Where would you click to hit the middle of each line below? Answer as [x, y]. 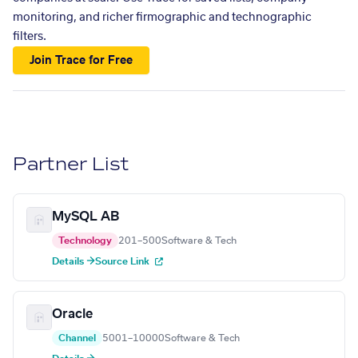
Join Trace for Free [82, 60]
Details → [74, 262]
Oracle [72, 314]
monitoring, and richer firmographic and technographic [162, 18]
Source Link [123, 262]
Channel [77, 338]
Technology [85, 241]
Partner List [72, 165]
